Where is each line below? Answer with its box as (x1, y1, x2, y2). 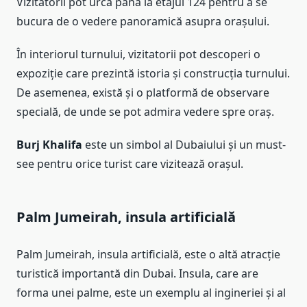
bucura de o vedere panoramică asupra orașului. (16, 14, 269, 29)
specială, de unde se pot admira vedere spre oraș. (16, 104, 274, 120)
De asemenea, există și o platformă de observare (16, 85, 269, 101)
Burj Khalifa (16, 137, 82, 153)
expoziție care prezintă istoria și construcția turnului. (16, 66, 290, 82)
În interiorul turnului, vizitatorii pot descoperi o (16, 47, 260, 62)
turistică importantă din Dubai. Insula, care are (16, 266, 258, 282)
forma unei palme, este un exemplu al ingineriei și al (16, 285, 286, 301)
